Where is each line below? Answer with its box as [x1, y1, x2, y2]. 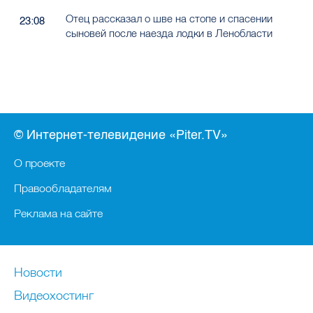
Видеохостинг [14, 287, 94, 304]
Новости [14, 264, 62, 281]
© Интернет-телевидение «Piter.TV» [14, 127, 228, 143]
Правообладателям [14, 181, 112, 196]
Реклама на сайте [14, 206, 103, 221]
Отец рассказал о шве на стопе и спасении [65, 12, 272, 26]
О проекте [14, 156, 65, 170]
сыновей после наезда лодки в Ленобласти [65, 27, 272, 41]
